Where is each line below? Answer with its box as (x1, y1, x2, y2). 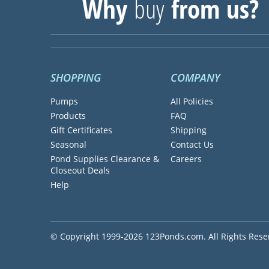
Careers (170, 153, 202, 165)
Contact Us (170, 138, 214, 150)
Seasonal (50, 138, 86, 150)
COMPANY (170, 70, 220, 85)
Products (50, 109, 86, 121)
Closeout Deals (50, 164, 110, 176)
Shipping (170, 124, 207, 136)
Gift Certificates (50, 124, 112, 136)
